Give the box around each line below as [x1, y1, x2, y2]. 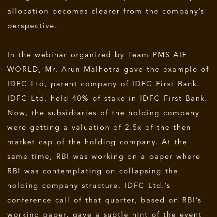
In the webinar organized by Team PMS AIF [7, 51, 187, 59]
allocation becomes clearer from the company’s [7, 8, 204, 15]
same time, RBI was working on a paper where [7, 153, 201, 161]
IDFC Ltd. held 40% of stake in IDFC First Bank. [7, 95, 208, 103]
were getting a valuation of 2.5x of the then [7, 124, 191, 132]
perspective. [7, 22, 58, 30]
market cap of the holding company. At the [7, 139, 187, 146]
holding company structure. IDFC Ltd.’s [7, 182, 170, 190]
